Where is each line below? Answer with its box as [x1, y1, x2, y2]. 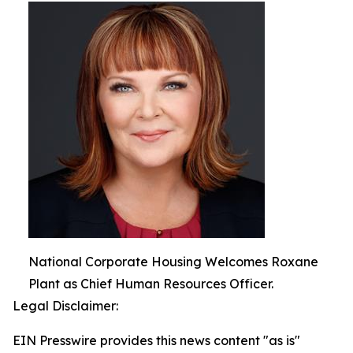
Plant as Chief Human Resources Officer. [28, 276, 273, 292]
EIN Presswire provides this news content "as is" [13, 333, 300, 348]
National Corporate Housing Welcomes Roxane [28, 254, 318, 269]
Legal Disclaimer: [13, 298, 118, 314]
